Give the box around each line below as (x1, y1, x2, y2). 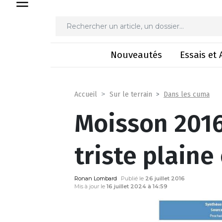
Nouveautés (111, 49, 163, 60)
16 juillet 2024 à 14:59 (107, 183, 167, 190)
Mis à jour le (74, 183, 107, 190)
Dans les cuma (164, 90, 210, 99)
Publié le (121, 175, 145, 182)
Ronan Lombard (74, 175, 117, 182)
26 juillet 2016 (145, 175, 185, 182)
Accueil (74, 90, 97, 99)
